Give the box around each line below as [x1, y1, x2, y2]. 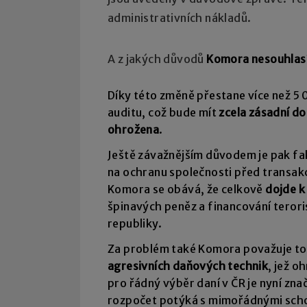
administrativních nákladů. [108, 11, 251, 25]
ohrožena [108, 123, 160, 137]
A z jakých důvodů [108, 52, 207, 66]
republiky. [108, 217, 162, 231]
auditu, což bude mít [108, 106, 219, 120]
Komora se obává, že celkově [108, 182, 266, 197]
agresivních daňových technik [108, 259, 269, 273]
